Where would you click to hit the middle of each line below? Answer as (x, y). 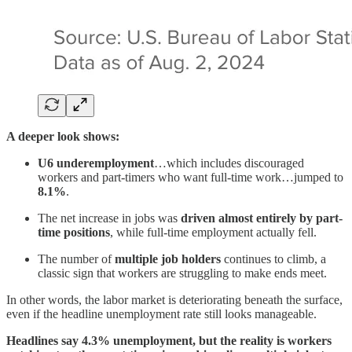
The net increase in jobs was (109, 218)
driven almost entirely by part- (262, 218)
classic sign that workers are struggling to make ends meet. (182, 273)
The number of (76, 258)
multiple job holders (168, 258)
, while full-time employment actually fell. (213, 232)
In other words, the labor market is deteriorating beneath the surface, (174, 299)
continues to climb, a (273, 258)
